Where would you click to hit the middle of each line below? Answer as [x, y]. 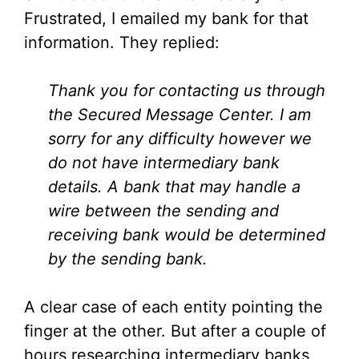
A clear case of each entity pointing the [173, 307]
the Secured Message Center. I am [179, 114]
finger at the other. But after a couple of [175, 331]
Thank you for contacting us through [187, 90]
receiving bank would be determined [187, 234]
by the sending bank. [128, 258]
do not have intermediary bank [164, 162]
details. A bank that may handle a [174, 186]
